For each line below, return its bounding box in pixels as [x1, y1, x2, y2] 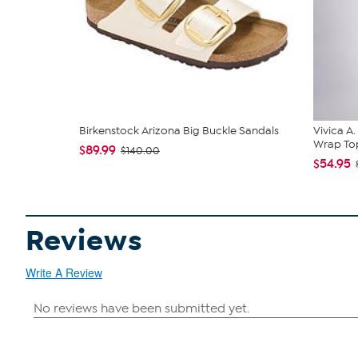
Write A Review [26, 265, 102, 281]
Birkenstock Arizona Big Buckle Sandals [79, 124, 279, 138]
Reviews [26, 223, 143, 260]
